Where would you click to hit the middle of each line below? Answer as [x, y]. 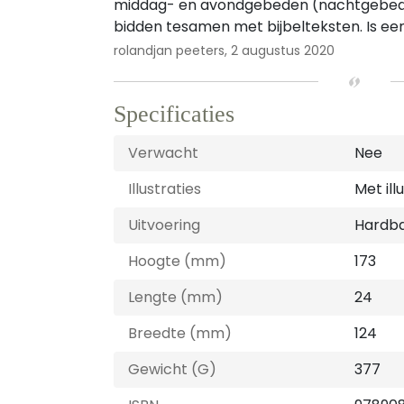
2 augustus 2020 [283, 50]
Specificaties [174, 114]
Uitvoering [164, 225]
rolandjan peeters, [170, 50]
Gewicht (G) [172, 369]
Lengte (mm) [175, 297]
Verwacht [163, 153]
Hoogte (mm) [177, 261]
